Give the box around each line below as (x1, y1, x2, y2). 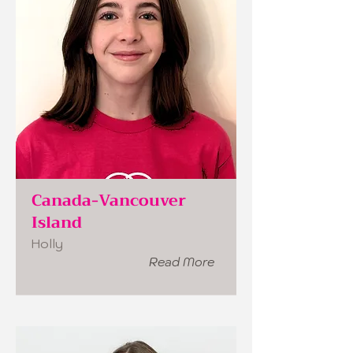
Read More (149, 255, 214, 269)
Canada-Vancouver (32, 187, 186, 214)
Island (32, 209, 82, 236)
